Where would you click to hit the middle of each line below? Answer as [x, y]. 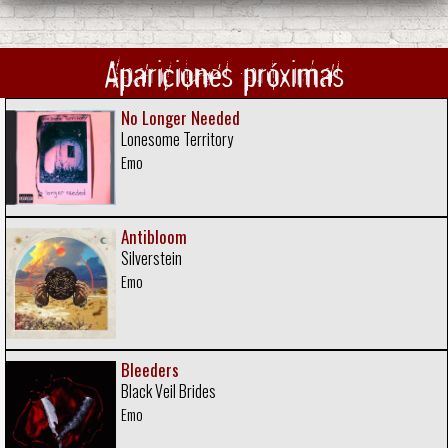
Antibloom [154, 237]
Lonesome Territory [177, 139]
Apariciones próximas [224, 73]
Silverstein [152, 258]
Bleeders [150, 369]
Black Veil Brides [169, 390]
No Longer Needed [181, 118]
